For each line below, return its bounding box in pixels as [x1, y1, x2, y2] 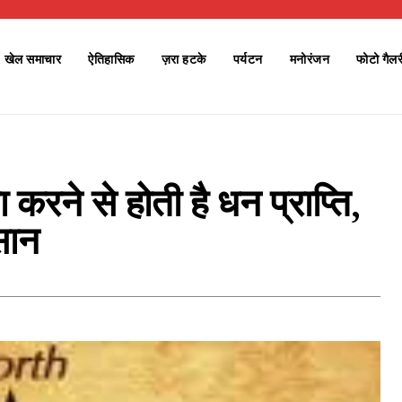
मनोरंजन [289, 52, 330, 66]
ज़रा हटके [161, 52, 206, 66]
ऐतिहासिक [88, 52, 135, 66]
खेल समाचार [4, 52, 62, 66]
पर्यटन [232, 52, 263, 66]
